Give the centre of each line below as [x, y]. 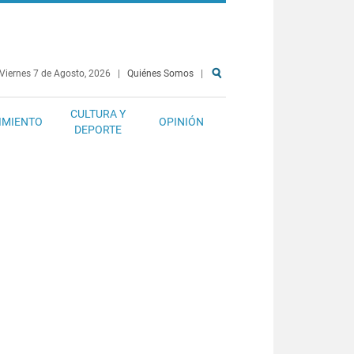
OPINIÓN [181, 122]
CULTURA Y [98, 114]
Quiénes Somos [160, 73]
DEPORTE [98, 130]
